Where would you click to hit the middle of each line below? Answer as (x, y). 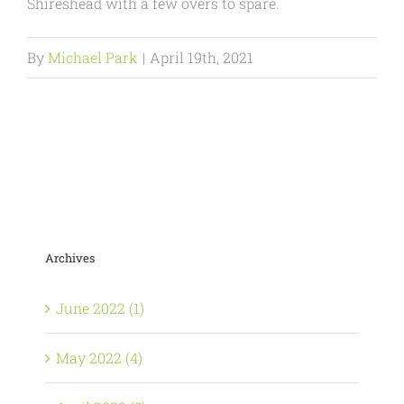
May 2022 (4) (99, 358)
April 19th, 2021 (202, 57)
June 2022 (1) (100, 308)
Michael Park (93, 57)
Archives (70, 258)
